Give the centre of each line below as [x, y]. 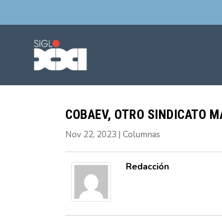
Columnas [141, 134]
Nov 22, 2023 [91, 134]
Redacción [147, 166]
